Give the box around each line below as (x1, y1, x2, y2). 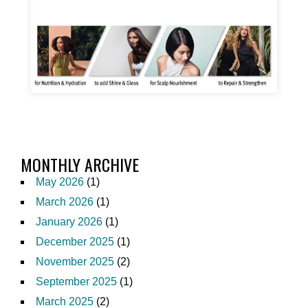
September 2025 (36, 275, 117, 287)
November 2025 (36, 255, 114, 267)
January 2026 (36, 215, 102, 228)
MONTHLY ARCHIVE (21, 151, 139, 177)
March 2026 (36, 195, 93, 208)
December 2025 (36, 235, 114, 247)
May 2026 (36, 175, 84, 188)
